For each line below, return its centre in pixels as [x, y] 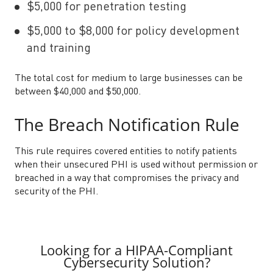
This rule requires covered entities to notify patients [126, 152]
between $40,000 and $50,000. [79, 92]
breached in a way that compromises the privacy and [127, 179]
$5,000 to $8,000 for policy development [133, 32]
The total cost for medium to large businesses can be [129, 79]
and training [59, 49]
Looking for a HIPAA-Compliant [136, 250]
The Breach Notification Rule [127, 124]
